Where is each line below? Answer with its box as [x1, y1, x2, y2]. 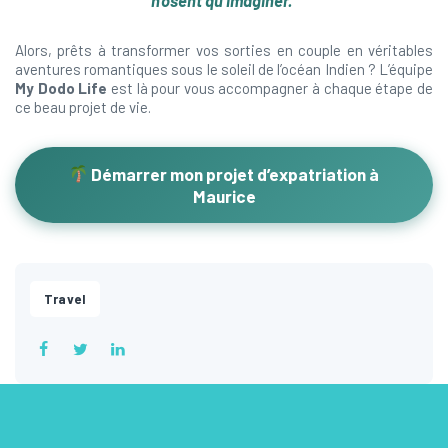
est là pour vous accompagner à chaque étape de [107, 79, 434, 97]
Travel [44, 291, 86, 307]
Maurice [192, 186, 256, 206]
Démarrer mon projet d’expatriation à [88, 164, 380, 184]
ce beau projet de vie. [15, 98, 151, 116]
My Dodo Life [15, 79, 108, 97]
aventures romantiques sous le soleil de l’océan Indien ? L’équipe [15, 60, 433, 78]
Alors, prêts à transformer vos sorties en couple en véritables [15, 41, 433, 59]
